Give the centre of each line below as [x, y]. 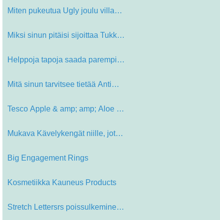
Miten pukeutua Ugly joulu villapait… [118, 11]
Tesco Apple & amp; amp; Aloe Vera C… [120, 109]
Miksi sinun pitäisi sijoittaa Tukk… [66, 35]
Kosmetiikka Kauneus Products [62, 183]
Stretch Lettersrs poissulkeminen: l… [120, 207]
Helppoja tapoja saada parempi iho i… [121, 60]
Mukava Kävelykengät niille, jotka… [119, 134]
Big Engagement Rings [48, 158]
